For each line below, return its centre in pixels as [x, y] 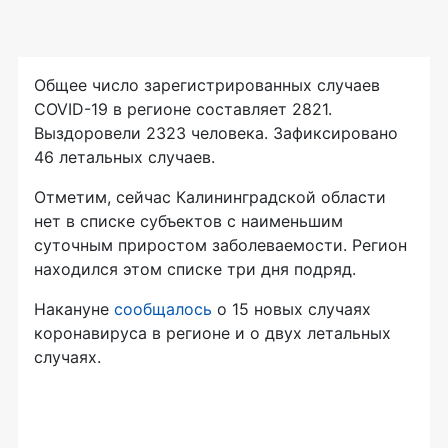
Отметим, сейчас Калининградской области [210, 196]
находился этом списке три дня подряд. [197, 268]
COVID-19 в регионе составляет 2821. [183, 108]
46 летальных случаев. [124, 156]
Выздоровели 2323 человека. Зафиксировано [216, 132]
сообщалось [163, 308]
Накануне [74, 308]
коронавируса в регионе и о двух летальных [212, 332]
